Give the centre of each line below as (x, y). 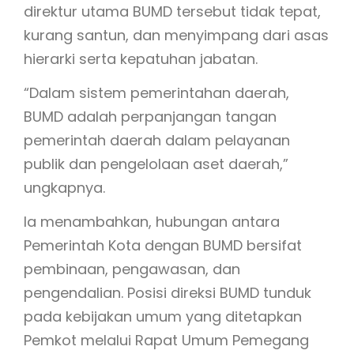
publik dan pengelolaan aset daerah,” (156, 164)
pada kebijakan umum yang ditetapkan (163, 316)
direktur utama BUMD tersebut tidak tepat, (172, 11)
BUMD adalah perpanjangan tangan (150, 117)
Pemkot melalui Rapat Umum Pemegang (166, 340)
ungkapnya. (64, 188)
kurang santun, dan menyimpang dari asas (176, 35)
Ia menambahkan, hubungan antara (152, 222)
